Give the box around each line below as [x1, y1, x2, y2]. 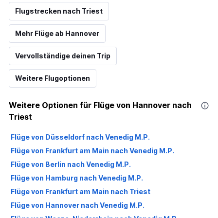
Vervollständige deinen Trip [15, 51, 110, 60]
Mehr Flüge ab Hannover [15, 29, 99, 37]
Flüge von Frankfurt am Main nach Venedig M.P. [11, 146, 174, 155]
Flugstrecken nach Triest [15, 6, 103, 15]
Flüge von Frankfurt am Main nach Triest [11, 187, 150, 196]
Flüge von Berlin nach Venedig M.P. [11, 160, 131, 168]
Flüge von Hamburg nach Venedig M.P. [11, 173, 143, 182]
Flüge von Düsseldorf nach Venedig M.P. [11, 132, 150, 141]
